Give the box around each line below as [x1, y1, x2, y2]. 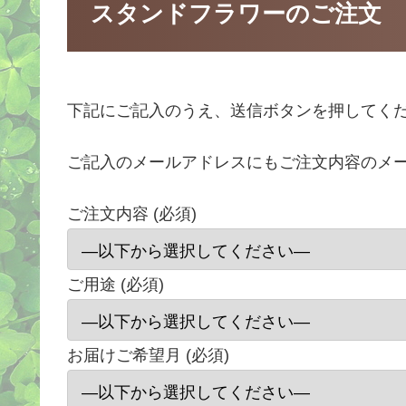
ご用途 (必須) [67, 275, 164, 295]
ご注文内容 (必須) [67, 205, 197, 224]
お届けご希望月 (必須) [67, 346, 229, 365]
